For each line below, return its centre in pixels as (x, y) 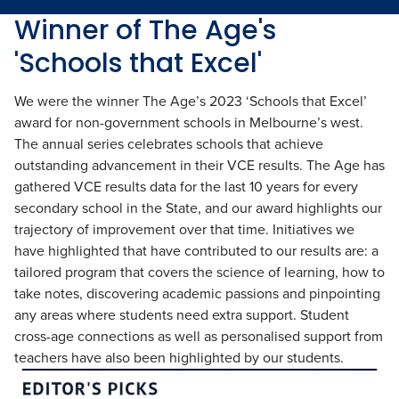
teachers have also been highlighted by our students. (179, 357)
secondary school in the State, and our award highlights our (198, 208)
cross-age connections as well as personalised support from (199, 336)
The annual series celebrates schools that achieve (169, 143)
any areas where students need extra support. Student (182, 314)
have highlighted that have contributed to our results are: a (196, 250)
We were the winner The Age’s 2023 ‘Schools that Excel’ (191, 101)
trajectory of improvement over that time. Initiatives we (184, 229)
